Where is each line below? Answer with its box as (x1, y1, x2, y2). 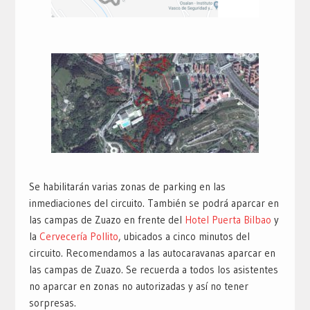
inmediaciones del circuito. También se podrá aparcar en (28, 196, 279, 210)
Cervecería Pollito (39, 229, 118, 243)
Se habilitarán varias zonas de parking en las (28, 179, 226, 193)
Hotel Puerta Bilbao (184, 212, 274, 226)
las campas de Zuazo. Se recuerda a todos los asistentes (28, 262, 278, 276)
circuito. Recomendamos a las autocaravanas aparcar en (28, 246, 275, 259)
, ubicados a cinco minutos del (118, 229, 250, 243)
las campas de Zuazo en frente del (28, 212, 185, 226)
